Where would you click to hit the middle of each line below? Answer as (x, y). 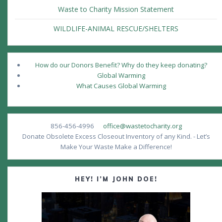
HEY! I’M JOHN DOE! (116, 179)
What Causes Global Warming (121, 86)
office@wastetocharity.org (142, 126)
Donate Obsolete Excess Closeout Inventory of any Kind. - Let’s (116, 137)
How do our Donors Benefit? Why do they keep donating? (121, 65)
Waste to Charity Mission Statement (116, 9)
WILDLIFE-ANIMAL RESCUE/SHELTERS (116, 29)
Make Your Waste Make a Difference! (116, 147)
